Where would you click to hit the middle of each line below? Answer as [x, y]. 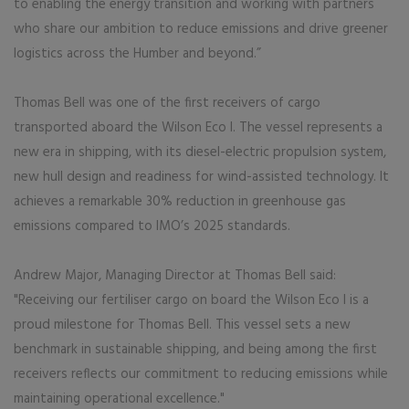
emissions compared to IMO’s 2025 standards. [152, 226]
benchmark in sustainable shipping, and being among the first [195, 349]
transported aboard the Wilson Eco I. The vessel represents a [198, 127]
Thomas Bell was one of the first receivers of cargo [167, 103]
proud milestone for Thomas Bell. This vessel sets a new [182, 325]
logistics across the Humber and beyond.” [137, 53]
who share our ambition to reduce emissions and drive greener [201, 29]
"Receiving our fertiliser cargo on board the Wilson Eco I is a [191, 300]
